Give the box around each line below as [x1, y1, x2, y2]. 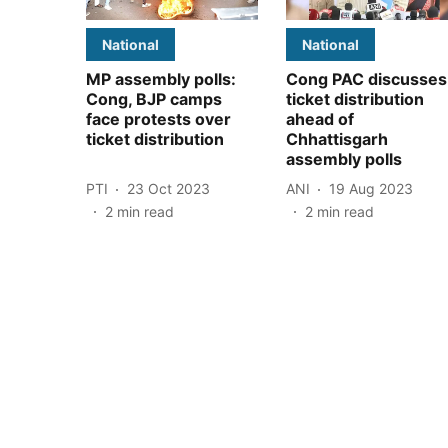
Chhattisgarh [286, 128, 388, 149]
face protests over [86, 108, 231, 129]
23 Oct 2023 [127, 180, 210, 198]
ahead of [286, 108, 354, 129]
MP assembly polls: [86, 68, 236, 89]
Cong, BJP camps [86, 88, 222, 109]
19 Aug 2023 [329, 180, 413, 198]
